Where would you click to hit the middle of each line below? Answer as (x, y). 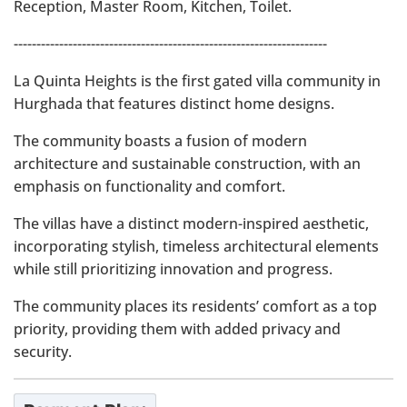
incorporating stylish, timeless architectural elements (196, 246)
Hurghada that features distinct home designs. (174, 104)
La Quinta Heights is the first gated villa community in (197, 81)
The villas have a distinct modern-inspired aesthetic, (191, 223)
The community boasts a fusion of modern (160, 141)
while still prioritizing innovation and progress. (173, 269)
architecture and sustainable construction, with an (187, 164)
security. (43, 352)
